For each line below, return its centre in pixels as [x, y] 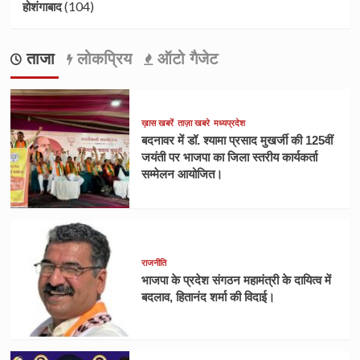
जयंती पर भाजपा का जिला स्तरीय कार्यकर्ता [229, 157]
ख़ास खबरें [157, 123]
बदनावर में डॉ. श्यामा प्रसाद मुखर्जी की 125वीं [237, 140]
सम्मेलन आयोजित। [182, 174]
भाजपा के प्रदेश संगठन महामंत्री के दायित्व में [236, 280]
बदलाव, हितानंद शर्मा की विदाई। [208, 297]
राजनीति [153, 262]
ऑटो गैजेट [185, 58]
